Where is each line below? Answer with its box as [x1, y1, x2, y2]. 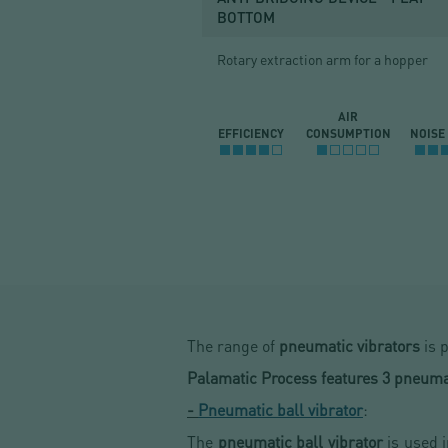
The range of [187, 335, 279, 357]
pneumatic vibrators [279, 335, 420, 357]
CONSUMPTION [305, 126, 391, 141]
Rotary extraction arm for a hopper [217, 50, 428, 69]
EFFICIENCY [217, 126, 284, 141]
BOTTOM [217, 8, 275, 27]
